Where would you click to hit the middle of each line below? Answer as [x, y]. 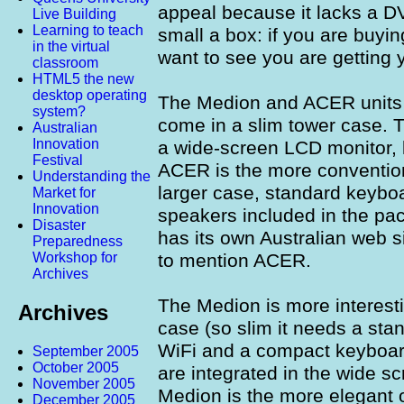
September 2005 [86, 351]
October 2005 [76, 367]
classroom [65, 63]
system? [59, 112]
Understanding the [92, 177]
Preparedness [78, 242]
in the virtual [71, 47]
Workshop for [75, 258]
